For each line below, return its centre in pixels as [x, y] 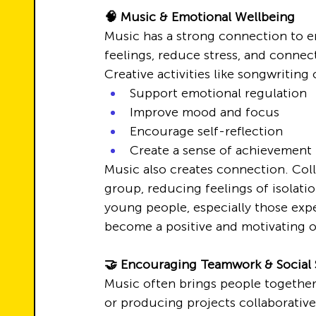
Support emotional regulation [218, 93]
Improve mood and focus [205, 112]
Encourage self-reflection [206, 131]
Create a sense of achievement [221, 150]
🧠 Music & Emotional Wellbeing [200, 17]
